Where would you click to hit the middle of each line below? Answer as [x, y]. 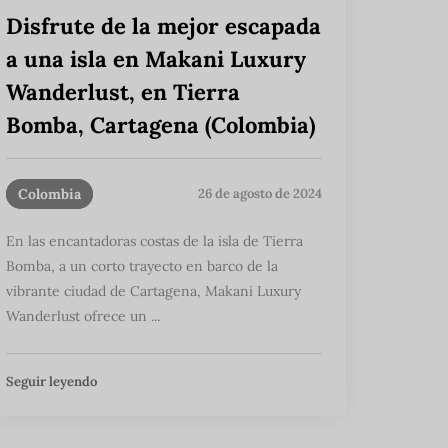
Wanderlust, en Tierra [123, 91]
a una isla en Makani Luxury [156, 58]
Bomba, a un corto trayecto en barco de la [142, 265]
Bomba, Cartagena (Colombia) [161, 124]
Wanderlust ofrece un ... [83, 315]
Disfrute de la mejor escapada [163, 25]
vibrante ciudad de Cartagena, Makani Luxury [153, 290]
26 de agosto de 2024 [260, 194]
